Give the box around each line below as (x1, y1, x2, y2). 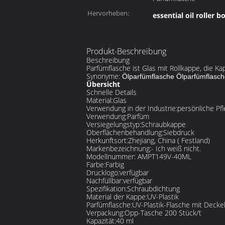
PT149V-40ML (148, 152, 191, 161)
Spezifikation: (86, 184, 127, 193)
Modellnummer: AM (86, 152, 148, 161)
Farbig (105, 160, 124, 169)
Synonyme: (86, 71, 120, 81)
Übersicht (86, 79, 120, 89)
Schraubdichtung (127, 184, 180, 193)
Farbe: (86, 160, 105, 169)
